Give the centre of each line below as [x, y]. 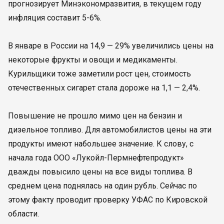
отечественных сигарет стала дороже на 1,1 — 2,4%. [104, 88]
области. [23, 214]
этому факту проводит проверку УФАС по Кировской [108, 200]
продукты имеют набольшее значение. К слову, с [101, 144]
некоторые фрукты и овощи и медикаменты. [93, 60]
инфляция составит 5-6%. [55, 18]
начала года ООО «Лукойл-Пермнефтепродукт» [96, 158]
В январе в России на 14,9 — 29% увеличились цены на [111, 46]
